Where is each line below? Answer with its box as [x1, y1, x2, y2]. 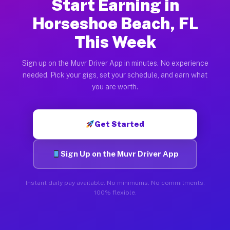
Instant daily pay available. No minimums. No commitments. [25, 179, 205, 186]
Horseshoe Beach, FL [32, 13, 198, 33]
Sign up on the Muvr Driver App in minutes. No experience [22, 59, 208, 67]
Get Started [94, 119, 145, 128]
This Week [74, 32, 156, 51]
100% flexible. [93, 188, 137, 196]
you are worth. [92, 82, 138, 91]
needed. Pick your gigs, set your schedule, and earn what [23, 70, 207, 79]
